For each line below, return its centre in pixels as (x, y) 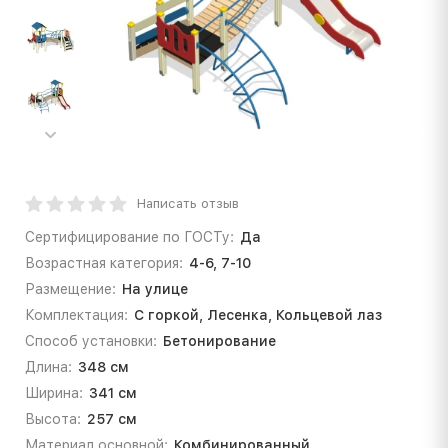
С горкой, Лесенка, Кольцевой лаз (257, 314)
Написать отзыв (188, 203)
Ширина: (54, 392)
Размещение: (70, 288)
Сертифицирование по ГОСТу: (129, 236)
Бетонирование (219, 340)
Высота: (53, 418)
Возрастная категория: (104, 262)
